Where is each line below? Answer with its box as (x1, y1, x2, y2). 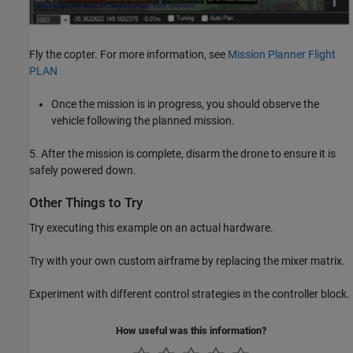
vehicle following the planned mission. (51, 114, 235, 128)
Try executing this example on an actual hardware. (29, 221, 273, 234)
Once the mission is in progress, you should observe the (51, 98, 319, 111)
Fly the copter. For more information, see (29, 48, 228, 61)
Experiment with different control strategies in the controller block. (29, 287, 350, 300)
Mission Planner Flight (228, 48, 336, 61)
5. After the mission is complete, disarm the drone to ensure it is (29, 147, 336, 161)
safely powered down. (29, 164, 136, 177)
